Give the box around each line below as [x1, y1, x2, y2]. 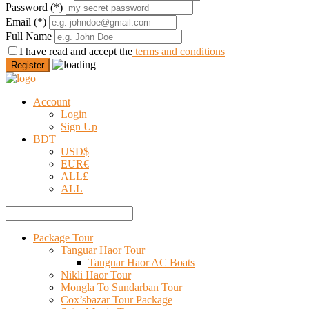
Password [6, 1, 48, 14]
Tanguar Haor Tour [61, 244, 145, 257]
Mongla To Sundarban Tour [61, 281, 182, 294]
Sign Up [61, 121, 97, 133]
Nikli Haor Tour [61, 269, 131, 281]
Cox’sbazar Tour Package [61, 294, 172, 306]
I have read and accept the [19, 46, 132, 58]
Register [11, 60, 44, 71]
